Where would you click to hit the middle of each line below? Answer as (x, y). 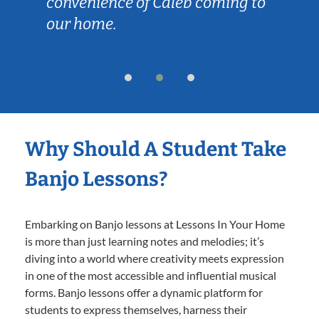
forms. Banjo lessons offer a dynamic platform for (144, 292)
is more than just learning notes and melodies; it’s (145, 241)
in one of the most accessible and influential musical (151, 275)
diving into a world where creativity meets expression (155, 258)
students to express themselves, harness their (136, 309)
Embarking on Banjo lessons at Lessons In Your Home (155, 224)
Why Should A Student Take (156, 149)
